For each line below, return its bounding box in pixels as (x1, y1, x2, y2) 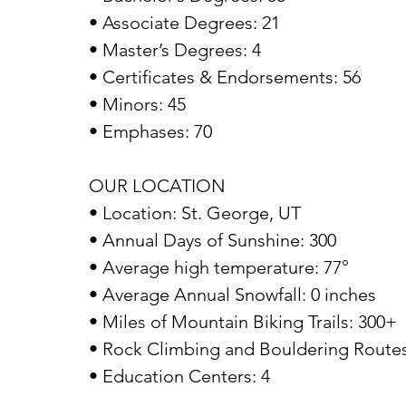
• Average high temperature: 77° (89, 256, 349, 278)
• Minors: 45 (89, 93, 186, 115)
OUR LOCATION (89, 175, 226, 197)
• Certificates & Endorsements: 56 (89, 66, 361, 88)
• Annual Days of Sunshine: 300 (89, 229, 336, 251)
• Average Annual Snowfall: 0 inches (89, 284, 376, 305)
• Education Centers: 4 (89, 365, 270, 387)
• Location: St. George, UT (89, 202, 301, 224)
